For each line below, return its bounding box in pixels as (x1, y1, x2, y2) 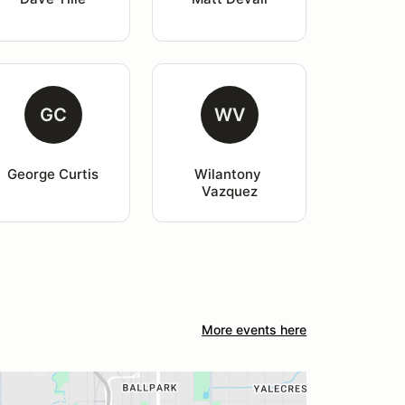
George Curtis (7, 165, 99, 183)
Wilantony (193, 165, 265, 183)
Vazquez (201, 183, 258, 200)
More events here (202, 322, 307, 337)
